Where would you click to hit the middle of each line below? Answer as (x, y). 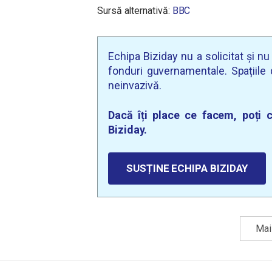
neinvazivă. (135, 85)
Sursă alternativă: (135, 11)
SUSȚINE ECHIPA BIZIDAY (187, 168)
